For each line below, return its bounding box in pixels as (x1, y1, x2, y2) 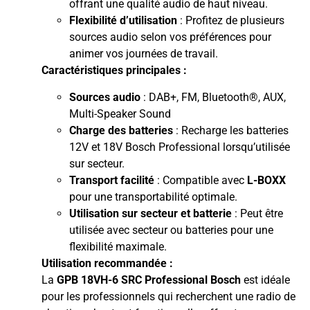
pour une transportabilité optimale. (69, 190, 237, 203)
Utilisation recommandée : (42, 256, 173, 270)
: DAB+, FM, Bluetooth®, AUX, (140, 90, 286, 104)
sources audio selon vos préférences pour (69, 30, 271, 44)
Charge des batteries (69, 123, 173, 137)
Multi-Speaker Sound (69, 107, 171, 120)
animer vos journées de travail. (69, 47, 218, 61)
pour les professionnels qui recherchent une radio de (42, 289, 295, 303)
